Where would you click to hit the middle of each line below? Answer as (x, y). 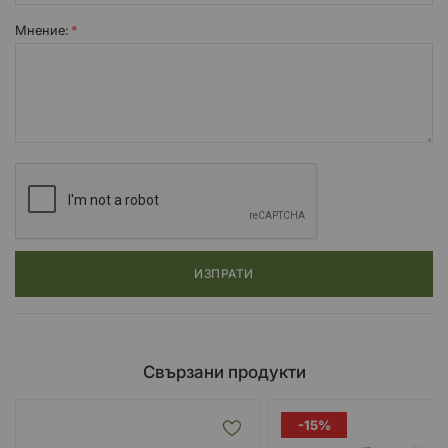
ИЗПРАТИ (224, 273)
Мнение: (42, 29)
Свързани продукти (224, 371)
